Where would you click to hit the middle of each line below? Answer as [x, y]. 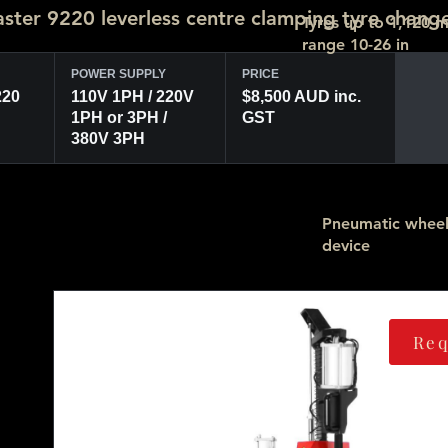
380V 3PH [108, 138]
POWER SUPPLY [119, 74]
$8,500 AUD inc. [301, 96]
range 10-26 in [355, 44]
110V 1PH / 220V [133, 96]
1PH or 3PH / [119, 117]
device [346, 245]
